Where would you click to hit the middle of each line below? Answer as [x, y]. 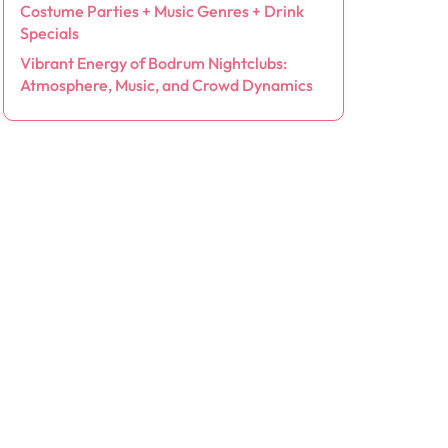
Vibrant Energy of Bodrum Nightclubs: [153, 63]
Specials [49, 33]
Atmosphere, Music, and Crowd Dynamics [166, 85]
